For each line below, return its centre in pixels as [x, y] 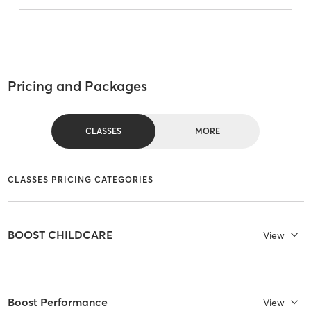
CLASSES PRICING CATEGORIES [80, 179]
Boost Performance [57, 302]
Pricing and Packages [77, 86]
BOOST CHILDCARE [60, 235]
